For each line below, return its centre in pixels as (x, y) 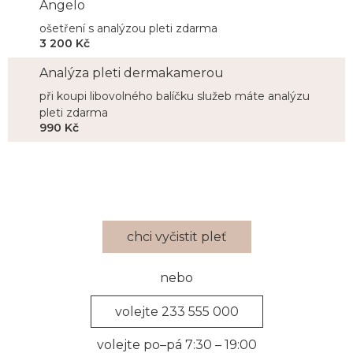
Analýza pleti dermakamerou (132, 72)
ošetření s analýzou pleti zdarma (128, 28)
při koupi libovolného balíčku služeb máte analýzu (175, 96)
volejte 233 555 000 (176, 311)
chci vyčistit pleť (176, 236)
